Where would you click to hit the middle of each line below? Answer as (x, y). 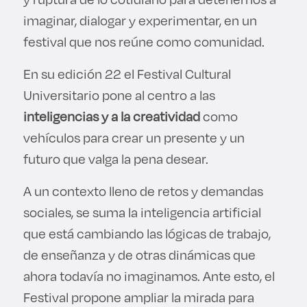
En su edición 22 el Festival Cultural (127, 73)
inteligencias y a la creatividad (113, 116)
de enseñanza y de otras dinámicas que (139, 254)
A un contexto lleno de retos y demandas (143, 191)
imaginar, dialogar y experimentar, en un (140, 20)
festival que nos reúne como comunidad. (145, 41)
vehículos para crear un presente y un (134, 137)
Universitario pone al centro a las (119, 95)
